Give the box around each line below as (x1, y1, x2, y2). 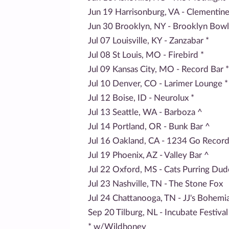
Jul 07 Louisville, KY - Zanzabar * (88, 36, 209, 45)
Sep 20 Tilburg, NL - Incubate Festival (88, 208, 228, 217)
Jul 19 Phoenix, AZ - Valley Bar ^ (88, 150, 209, 159)
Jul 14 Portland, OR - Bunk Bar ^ (88, 122, 210, 131)
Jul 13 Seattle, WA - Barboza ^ (88, 107, 202, 117)
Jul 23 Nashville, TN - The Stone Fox (88, 179, 223, 188)
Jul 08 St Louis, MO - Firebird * (88, 50, 204, 59)
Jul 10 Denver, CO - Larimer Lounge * (88, 79, 228, 88)
